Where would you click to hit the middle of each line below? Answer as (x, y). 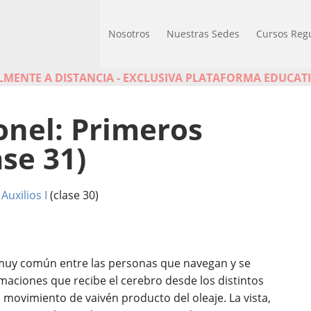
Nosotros (129, 34)
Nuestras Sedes (203, 34)
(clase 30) (73, 195)
